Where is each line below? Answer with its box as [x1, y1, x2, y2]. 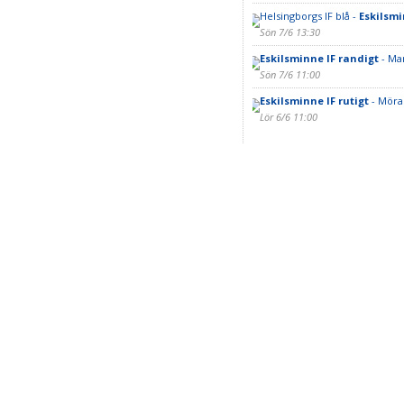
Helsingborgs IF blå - [259, 9, 359, 23]
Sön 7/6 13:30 [259, 25, 320, 39]
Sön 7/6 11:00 [259, 68, 320, 81]
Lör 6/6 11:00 [259, 110, 317, 124]
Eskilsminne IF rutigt [259, 94, 369, 107]
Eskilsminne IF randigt [259, 51, 379, 65]
